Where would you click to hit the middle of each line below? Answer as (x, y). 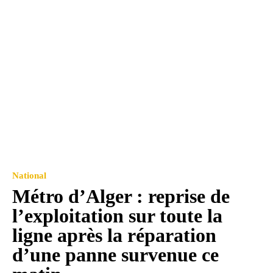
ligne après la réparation (114, 235)
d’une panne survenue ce (115, 254)
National (29, 175)
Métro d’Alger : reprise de (121, 196)
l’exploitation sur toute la (117, 215)
